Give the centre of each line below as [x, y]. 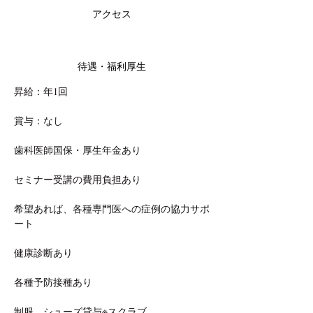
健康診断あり [43, 253]
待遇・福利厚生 [112, 66]
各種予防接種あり [53, 282]
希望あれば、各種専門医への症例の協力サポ [112, 209]
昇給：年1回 [41, 91]
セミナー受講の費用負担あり [78, 179]
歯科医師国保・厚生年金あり [78, 150]
